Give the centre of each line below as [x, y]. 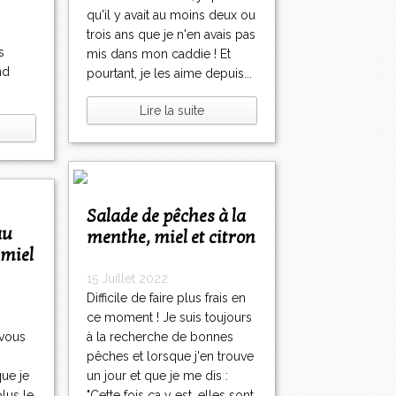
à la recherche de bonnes [160, 337]
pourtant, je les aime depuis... [169, 74]
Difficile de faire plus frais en [166, 298]
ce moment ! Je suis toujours [169, 318]
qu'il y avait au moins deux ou [171, 15]
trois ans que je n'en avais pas [171, 35]
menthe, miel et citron [171, 238]
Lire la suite [172, 111]
